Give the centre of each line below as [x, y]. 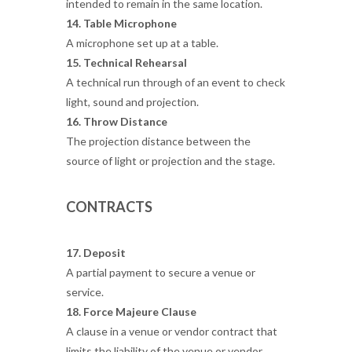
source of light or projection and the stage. [173, 161]
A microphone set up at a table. [142, 43]
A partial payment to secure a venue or [161, 272]
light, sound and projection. [132, 102]
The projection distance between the [158, 141]
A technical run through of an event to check [176, 82]
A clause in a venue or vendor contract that [172, 331]
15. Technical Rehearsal [126, 62]
